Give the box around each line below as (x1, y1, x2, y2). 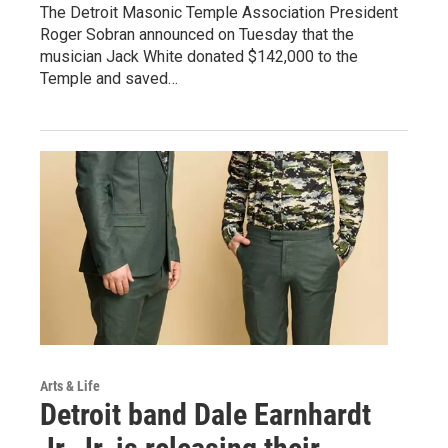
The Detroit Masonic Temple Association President (40, 2, 398, 22)
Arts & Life (40, 377, 100, 394)
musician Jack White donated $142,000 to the (40, 46, 358, 66)
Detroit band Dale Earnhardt (40, 396, 371, 432)
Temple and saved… (40, 68, 178, 88)
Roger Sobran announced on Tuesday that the (40, 24, 354, 44)
